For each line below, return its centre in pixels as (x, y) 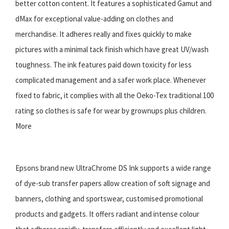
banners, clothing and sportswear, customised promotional (109, 198)
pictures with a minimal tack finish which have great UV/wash (112, 49)
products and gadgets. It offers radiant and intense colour (107, 214)
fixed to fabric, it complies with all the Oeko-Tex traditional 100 (114, 95)
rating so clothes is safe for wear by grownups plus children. (111, 110)
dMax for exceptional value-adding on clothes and (94, 18)
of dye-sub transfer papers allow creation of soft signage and (113, 183)
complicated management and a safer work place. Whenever (111, 80)
